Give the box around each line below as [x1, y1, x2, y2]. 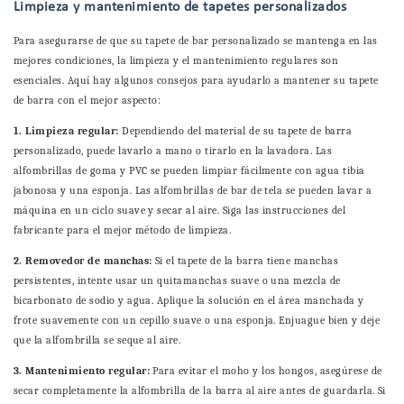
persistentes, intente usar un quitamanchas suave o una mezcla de [14, 274, 341, 288]
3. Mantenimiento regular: [14, 364, 153, 378]
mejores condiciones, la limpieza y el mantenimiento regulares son [14, 54, 339, 68]
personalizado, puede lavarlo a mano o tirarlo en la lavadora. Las [14, 144, 333, 158]
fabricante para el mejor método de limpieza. [14, 224, 232, 237]
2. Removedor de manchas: [14, 254, 155, 268]
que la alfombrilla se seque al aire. [14, 334, 181, 347]
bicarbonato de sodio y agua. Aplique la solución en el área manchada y [14, 294, 364, 308]
